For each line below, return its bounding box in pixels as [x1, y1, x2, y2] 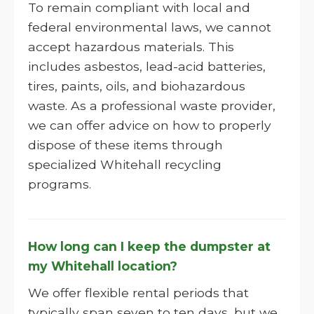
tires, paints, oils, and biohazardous [28, 78, 245, 93]
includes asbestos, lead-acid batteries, [28, 59, 266, 74]
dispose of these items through [28, 137, 223, 152]
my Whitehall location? [28, 259, 177, 273]
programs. [28, 177, 91, 191]
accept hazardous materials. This [28, 39, 234, 54]
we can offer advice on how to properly [28, 118, 271, 132]
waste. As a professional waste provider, [28, 98, 275, 113]
